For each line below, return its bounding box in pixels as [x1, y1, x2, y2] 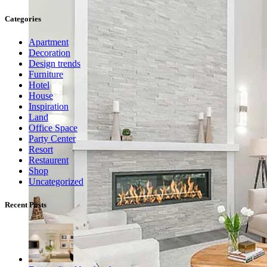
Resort [29, 144, 53, 155]
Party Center [29, 133, 76, 144]
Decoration [29, 48, 70, 58]
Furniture [29, 69, 63, 80]
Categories [5, 14, 41, 24]
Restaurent [29, 155, 69, 166]
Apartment [29, 37, 69, 48]
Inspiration [29, 101, 69, 112]
